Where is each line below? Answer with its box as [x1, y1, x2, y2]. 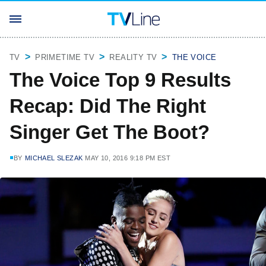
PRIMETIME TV [35, 53, 95, 62]
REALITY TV [109, 53, 157, 62]
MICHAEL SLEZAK [24, 154, 83, 161]
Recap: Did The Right [9, 95, 206, 117]
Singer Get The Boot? [9, 121, 210, 143]
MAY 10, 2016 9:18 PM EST [85, 154, 171, 161]
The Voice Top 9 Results [9, 69, 231, 91]
